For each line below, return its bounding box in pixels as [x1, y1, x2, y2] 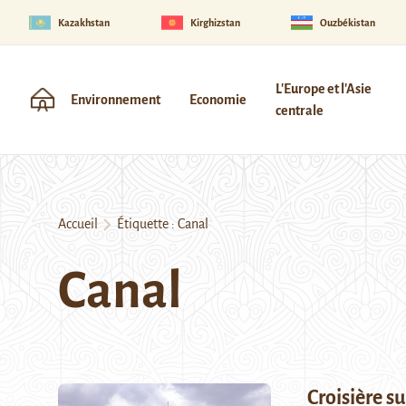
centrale [275, 103, 324, 118]
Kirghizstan [189, 16, 240, 28]
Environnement [71, 92, 160, 107]
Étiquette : [111, 217, 178, 231]
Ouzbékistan [320, 16, 376, 28]
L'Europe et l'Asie [275, 82, 372, 96]
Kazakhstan [58, 16, 110, 28]
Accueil [58, 217, 98, 231]
